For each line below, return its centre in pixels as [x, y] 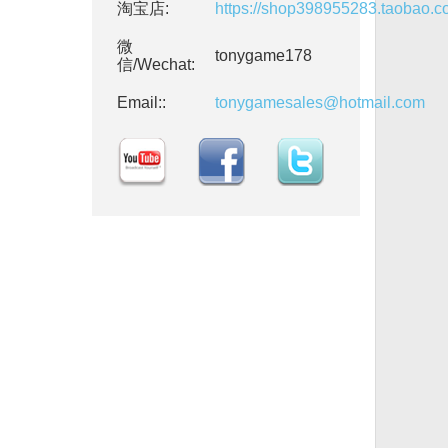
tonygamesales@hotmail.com [320, 102]
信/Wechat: [156, 64]
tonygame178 [264, 55]
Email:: [142, 102]
